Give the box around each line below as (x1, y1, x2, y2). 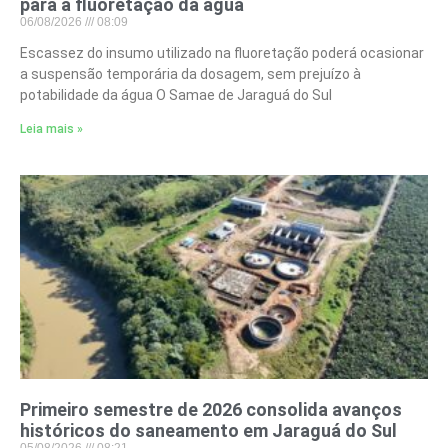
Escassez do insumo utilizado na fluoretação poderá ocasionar (20, 44, 424, 61)
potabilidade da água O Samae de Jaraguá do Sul (20, 86, 332, 103)
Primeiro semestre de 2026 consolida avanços (20, 398, 402, 420)
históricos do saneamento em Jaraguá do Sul (20, 419, 397, 441)
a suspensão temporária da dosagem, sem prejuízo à (20, 65, 361, 82)
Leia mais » (20, 121, 83, 136)
